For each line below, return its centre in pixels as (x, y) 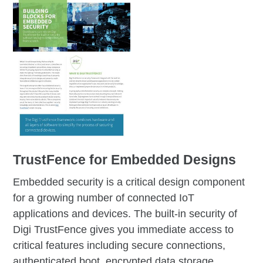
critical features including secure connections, (119, 246)
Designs (210, 160)
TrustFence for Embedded (98, 160)
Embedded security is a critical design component (129, 182)
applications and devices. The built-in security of (125, 214)
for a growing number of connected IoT (104, 198)
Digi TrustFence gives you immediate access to (124, 230)
